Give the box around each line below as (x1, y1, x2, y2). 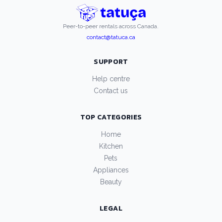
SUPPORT (94, 56, 128, 67)
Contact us (94, 87, 128, 95)
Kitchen (99, 142, 123, 151)
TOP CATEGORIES (80, 112, 142, 123)
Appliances (93, 166, 129, 174)
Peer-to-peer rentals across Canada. (63, 23, 159, 30)
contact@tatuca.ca (86, 34, 135, 41)
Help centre (92, 75, 130, 83)
